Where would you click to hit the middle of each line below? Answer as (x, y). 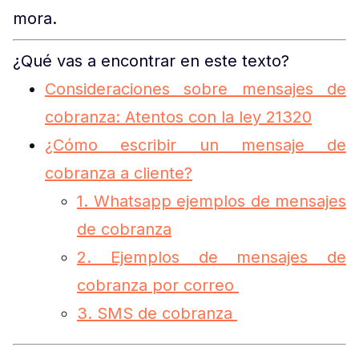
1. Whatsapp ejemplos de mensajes (212, 201)
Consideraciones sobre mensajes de (196, 89)
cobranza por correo (158, 285)
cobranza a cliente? (119, 173)
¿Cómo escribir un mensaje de (196, 145)
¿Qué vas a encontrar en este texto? (151, 61)
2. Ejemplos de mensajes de (212, 257)
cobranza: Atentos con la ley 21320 (178, 117)
